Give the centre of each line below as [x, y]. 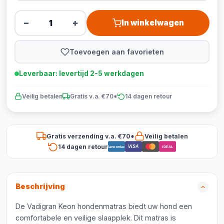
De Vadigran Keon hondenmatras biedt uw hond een [104, 206]
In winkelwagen [152, 23]
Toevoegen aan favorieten [116, 51]
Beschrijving [40, 186]
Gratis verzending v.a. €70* [90, 136]
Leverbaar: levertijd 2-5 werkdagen [81, 73]
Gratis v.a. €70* [94, 96]
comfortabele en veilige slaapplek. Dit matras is [96, 218]
